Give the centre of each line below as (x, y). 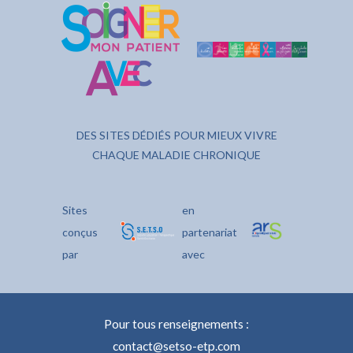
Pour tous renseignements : (176, 324)
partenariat (210, 232)
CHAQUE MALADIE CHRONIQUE (176, 155)
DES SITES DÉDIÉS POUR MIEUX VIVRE (176, 136)
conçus (80, 232)
